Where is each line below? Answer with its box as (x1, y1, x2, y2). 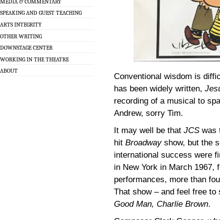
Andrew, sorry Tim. (114, 109, 183, 118)
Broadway (125, 138, 162, 148)
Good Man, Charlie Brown (114, 199, 208, 209)
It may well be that (114, 126, 184, 136)
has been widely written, (114, 84, 205, 94)
